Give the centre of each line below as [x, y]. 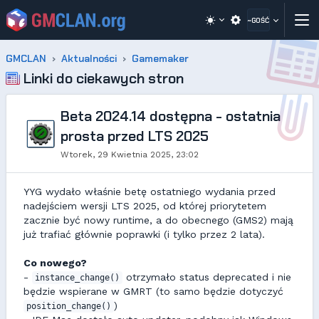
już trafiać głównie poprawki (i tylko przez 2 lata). [144, 234]
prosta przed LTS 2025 [135, 136]
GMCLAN [26, 58]
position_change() [69, 306]
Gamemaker [160, 58]
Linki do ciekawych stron [102, 78]
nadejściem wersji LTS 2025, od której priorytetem [145, 206]
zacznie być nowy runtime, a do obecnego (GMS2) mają [158, 220]
